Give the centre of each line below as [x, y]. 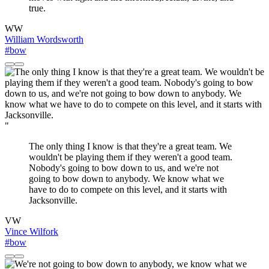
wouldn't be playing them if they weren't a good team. [131, 157]
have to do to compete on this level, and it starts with [128, 190]
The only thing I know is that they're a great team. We [130, 147]
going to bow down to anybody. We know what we [126, 179]
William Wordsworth [44, 40]
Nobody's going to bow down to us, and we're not [124, 168]
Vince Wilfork [32, 232]
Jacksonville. [53, 201]
